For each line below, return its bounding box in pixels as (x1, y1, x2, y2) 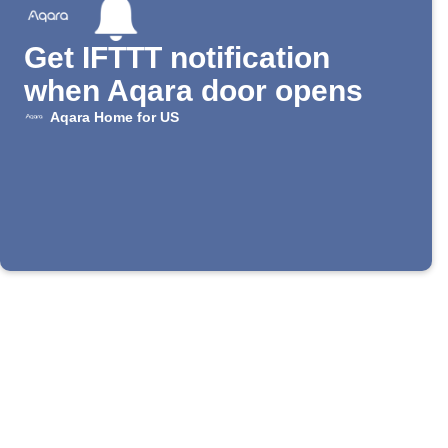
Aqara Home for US (49, 109, 179, 126)
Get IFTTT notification (24, 41, 330, 75)
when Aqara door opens (24, 74, 363, 108)
